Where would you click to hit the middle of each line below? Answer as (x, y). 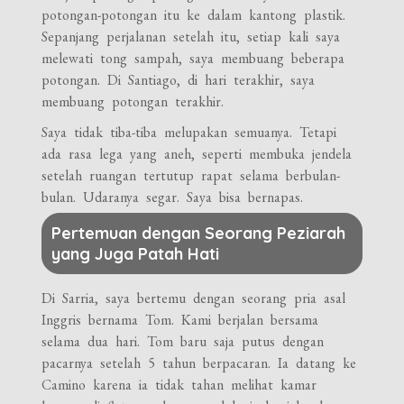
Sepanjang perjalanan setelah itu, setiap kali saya (191, 36)
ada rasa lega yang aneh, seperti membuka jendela (197, 153)
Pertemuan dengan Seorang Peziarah (199, 233)
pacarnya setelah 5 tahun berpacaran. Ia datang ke (199, 363)
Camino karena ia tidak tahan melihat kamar (179, 384)
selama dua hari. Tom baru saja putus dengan (183, 341)
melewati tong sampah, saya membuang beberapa (193, 58)
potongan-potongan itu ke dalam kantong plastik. (194, 14)
